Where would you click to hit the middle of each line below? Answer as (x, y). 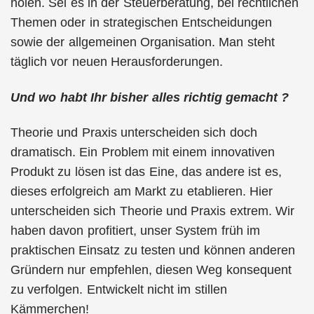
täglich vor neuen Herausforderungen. (117, 62)
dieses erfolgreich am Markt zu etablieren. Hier (142, 191)
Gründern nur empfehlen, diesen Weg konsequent (151, 270)
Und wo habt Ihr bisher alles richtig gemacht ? (150, 97)
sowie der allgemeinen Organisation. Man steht (143, 42)
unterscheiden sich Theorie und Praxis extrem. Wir (152, 211)
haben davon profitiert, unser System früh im (135, 231)
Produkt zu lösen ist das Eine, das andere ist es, (146, 172)
